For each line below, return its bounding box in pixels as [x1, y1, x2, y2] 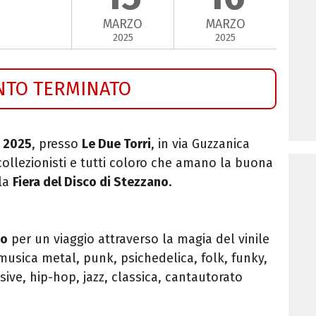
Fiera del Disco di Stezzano [13, 174, 169, 190]
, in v [151, 135, 178, 152]
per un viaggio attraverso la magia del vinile [11, 231, 269, 247]
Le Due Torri [82, 135, 151, 152]
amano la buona [176, 154, 273, 171]
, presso [32, 135, 82, 152]
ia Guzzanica [178, 135, 250, 152]
